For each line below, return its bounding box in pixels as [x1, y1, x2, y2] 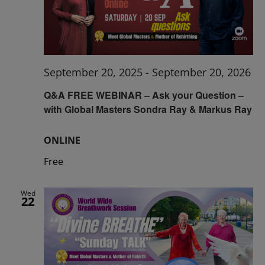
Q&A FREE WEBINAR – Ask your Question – [44, 88, 244, 102]
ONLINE [44, 133, 80, 147]
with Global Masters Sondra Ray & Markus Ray [44, 102, 252, 116]
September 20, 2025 [44, 65, 143, 80]
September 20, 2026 [152, 65, 251, 80]
